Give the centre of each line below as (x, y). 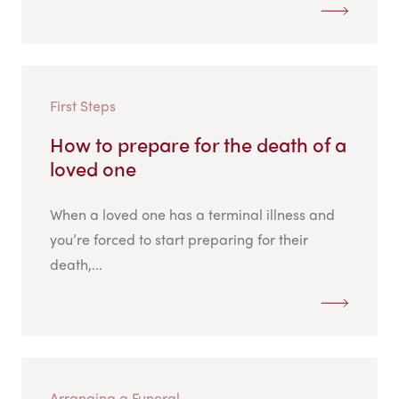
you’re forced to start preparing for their (179, 240)
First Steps (83, 106)
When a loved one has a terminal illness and (192, 215)
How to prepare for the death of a (198, 145)
